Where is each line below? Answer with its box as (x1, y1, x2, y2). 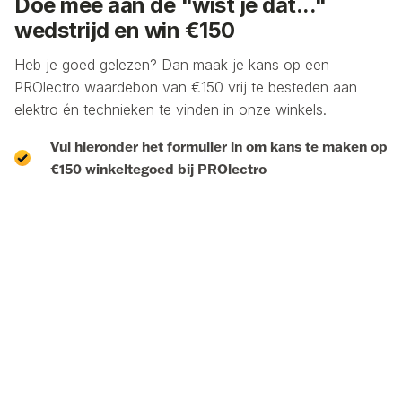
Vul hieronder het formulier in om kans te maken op (50, 137, 388, 156)
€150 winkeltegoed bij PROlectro (50, 160, 267, 179)
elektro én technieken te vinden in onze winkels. (14, 100, 331, 119)
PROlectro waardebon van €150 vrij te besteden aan (14, 78, 357, 97)
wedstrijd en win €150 (14, 17, 235, 44)
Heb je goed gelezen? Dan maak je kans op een (14, 56, 329, 74)
